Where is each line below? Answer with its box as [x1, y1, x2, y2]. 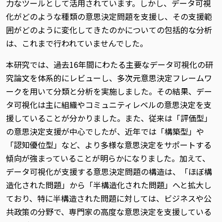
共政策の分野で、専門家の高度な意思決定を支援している [6, 206, 212, 218]
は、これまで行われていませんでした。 [6, 37, 148, 49]
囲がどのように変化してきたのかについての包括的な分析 [6, 24, 212, 36]
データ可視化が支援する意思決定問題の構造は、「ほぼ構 [6, 166, 212, 177]
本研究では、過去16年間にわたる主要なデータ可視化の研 [6, 58, 213, 70]
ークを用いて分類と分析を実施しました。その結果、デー [6, 85, 212, 97]
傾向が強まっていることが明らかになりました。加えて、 [6, 152, 210, 164]
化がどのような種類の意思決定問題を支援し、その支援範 [6, 10, 212, 22]
